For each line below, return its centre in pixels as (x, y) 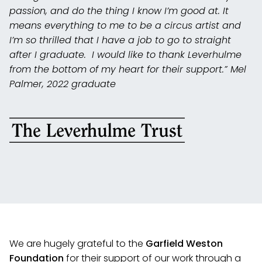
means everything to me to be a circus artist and (125, 26)
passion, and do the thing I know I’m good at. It (119, 11)
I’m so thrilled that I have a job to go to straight (120, 40)
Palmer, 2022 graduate (63, 84)
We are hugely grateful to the (77, 244)
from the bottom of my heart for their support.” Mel (128, 70)
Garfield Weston (184, 244)
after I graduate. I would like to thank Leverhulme (125, 55)
